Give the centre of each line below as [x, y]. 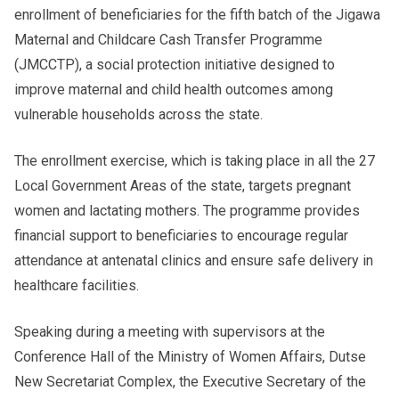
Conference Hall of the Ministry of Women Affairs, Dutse [190, 356]
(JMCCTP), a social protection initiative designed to [175, 64]
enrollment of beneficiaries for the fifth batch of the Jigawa [197, 14]
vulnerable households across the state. [138, 114]
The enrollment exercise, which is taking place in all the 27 [195, 160]
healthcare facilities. [77, 285]
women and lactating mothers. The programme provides [187, 210]
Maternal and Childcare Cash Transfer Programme [168, 39]
